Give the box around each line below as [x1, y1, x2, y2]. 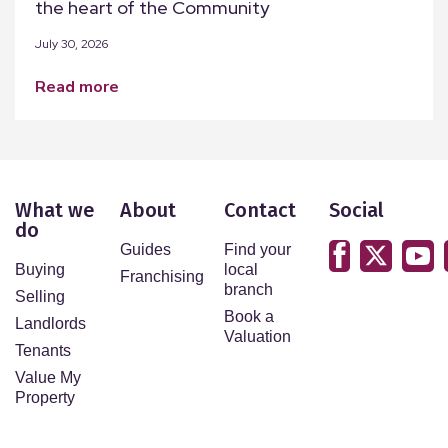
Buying [15, 260, 65, 278]
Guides [119, 240, 171, 258]
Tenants [15, 341, 71, 359]
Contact [224, 197, 296, 222]
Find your [224, 240, 291, 258]
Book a [224, 307, 274, 325]
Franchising [119, 267, 204, 285]
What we [15, 197, 94, 222]
